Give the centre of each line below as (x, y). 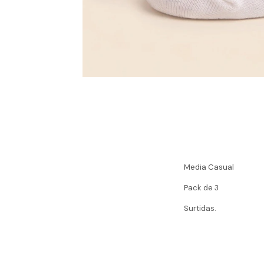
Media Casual (210, 167)
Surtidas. (200, 208)
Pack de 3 (202, 187)
